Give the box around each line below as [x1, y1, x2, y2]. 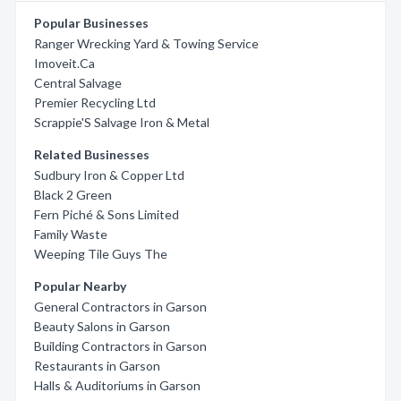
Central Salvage [34, 75, 122, 90]
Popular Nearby [34, 278, 126, 294]
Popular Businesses [34, 15, 149, 30]
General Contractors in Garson [34, 299, 207, 314]
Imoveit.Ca [34, 55, 95, 71]
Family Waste [34, 226, 107, 242]
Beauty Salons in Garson [34, 319, 170, 334]
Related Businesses [34, 147, 149, 162]
